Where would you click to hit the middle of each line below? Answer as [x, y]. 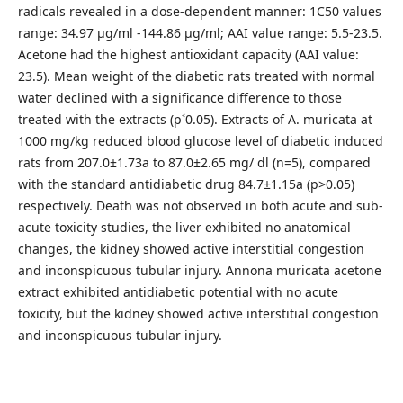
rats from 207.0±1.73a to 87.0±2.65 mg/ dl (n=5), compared [194, 162]
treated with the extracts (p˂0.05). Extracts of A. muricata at [195, 119]
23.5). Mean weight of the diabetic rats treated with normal [196, 76]
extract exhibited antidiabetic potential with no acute [178, 291]
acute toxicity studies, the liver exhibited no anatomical [184, 227]
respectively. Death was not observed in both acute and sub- [200, 205]
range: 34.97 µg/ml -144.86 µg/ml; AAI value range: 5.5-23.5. [200, 32]
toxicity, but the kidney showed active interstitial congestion [198, 313]
